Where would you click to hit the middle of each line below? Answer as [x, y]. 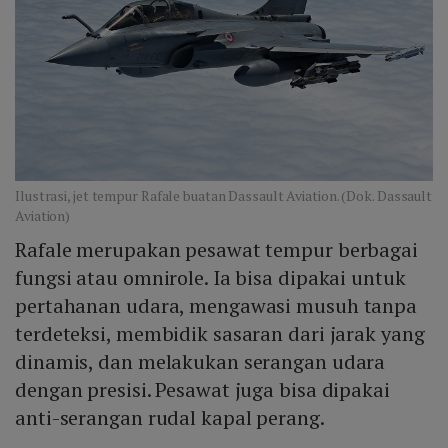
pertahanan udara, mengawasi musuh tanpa [216, 306]
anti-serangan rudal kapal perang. [170, 418]
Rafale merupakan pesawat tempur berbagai [216, 250]
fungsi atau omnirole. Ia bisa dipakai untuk [210, 278]
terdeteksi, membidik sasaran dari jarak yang [220, 334]
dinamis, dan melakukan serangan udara [200, 362]
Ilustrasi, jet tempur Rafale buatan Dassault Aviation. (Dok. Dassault [224, 196]
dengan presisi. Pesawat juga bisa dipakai [202, 390]
